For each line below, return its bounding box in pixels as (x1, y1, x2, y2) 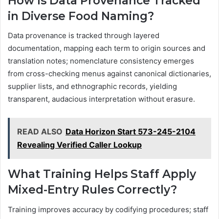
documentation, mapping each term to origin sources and (8, 44, 205, 53)
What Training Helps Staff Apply (8, 167, 196, 181)
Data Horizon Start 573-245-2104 (66, 127, 196, 137)
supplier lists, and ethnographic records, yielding (8, 82, 177, 91)
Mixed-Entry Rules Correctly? (8, 183, 177, 197)
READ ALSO (17, 127, 63, 137)
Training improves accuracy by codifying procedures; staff (8, 204, 208, 214)
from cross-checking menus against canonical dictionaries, (8, 69, 211, 79)
